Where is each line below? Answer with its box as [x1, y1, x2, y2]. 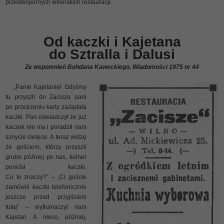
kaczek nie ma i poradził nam [5, 123, 86, 130]
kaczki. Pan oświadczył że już [5, 113, 86, 120]
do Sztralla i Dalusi [49, 46, 175, 62]
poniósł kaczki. [5, 163, 86, 170]
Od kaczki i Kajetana [43, 33, 181, 49]
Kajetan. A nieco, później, [5, 213, 86, 220]
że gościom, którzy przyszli [5, 143, 86, 150]
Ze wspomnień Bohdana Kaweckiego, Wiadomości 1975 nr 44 [25, 63, 199, 70]
